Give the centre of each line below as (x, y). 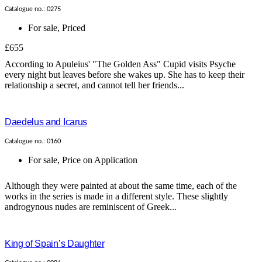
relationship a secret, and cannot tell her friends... (94, 85)
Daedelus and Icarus (46, 122)
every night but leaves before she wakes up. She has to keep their (125, 75)
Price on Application (100, 160)
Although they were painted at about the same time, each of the (121, 186)
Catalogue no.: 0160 (33, 142)
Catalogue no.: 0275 (33, 9)
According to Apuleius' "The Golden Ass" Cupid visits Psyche (120, 64)
